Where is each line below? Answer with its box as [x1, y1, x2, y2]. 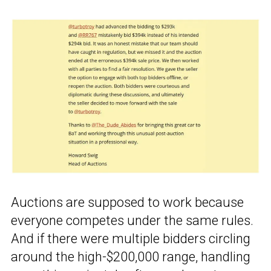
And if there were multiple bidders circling [11, 230, 250, 246]
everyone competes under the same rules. [11, 212, 253, 228]
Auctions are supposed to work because [11, 194, 244, 210]
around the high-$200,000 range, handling [11, 249, 250, 264]
